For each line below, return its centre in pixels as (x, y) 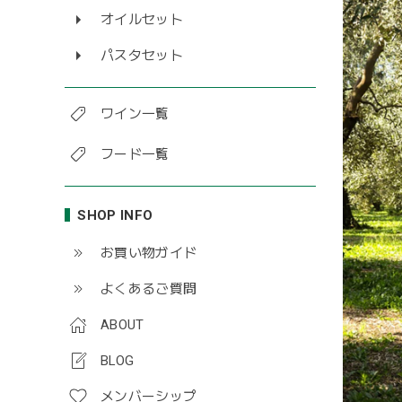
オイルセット (142, 20)
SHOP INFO (115, 215)
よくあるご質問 (149, 289)
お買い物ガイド (149, 253)
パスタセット (142, 56)
